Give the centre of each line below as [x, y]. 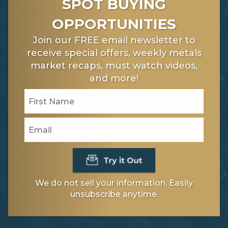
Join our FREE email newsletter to [114, 40]
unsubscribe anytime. [114, 194]
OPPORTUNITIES [114, 24]
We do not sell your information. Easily [114, 183]
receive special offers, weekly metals [114, 53]
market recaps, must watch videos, [114, 66]
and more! [114, 79]
